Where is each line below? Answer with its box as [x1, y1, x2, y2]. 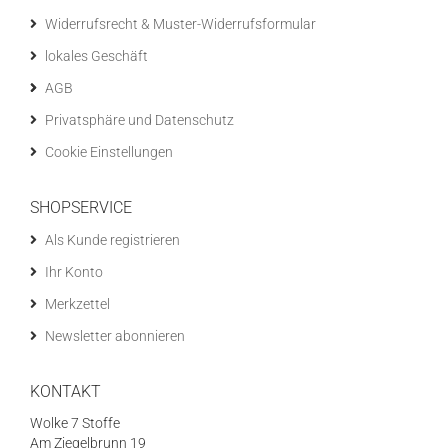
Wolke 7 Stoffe [30, 415, 120, 431]
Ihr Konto [45, 264, 103, 280]
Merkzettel [45, 296, 110, 312]
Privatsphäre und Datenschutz [45, 112, 234, 128]
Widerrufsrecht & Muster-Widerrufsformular [45, 16, 316, 32]
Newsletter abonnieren [45, 328, 185, 344]
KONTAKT [30, 382, 101, 401]
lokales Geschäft [45, 48, 148, 64]
